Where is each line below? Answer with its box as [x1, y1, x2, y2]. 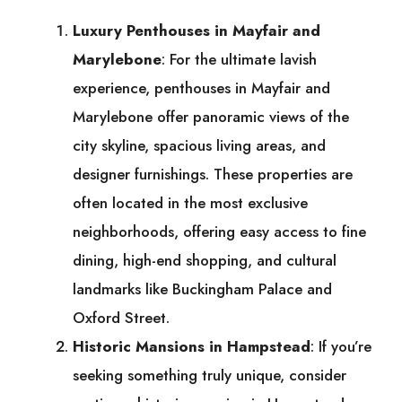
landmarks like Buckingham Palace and [73, 278, 332, 301]
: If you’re [310, 336, 371, 358]
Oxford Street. [73, 307, 170, 329]
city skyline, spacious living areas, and [73, 135, 326, 157]
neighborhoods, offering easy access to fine [73, 221, 366, 243]
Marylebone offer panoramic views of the [73, 106, 349, 128]
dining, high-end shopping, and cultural [73, 249, 336, 272]
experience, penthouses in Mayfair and [73, 77, 330, 100]
